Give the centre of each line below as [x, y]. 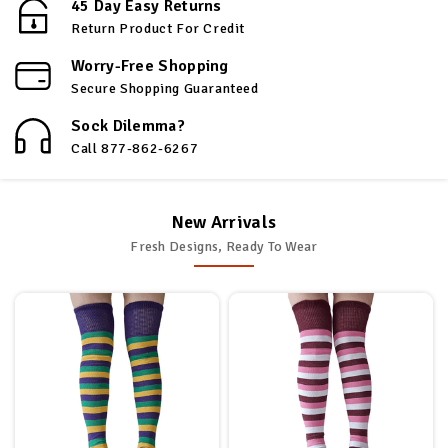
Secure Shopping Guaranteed [165, 88]
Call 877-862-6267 [135, 148]
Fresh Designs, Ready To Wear [224, 246]
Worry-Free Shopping [150, 65]
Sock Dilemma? [128, 125]
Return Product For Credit [158, 28]
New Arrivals [224, 221]
